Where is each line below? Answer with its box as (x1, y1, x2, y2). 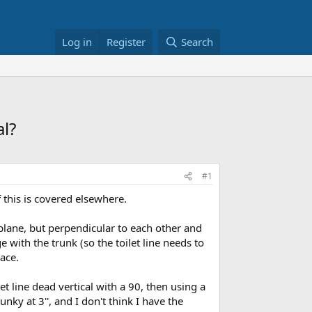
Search (181, 35, 213, 49)
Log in (62, 35, 93, 49)
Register (107, 35, 146, 49)
